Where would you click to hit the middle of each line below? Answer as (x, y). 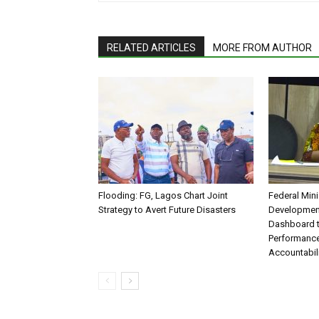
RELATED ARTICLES (151, 48)
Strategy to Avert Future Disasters (167, 210)
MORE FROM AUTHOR (262, 48)
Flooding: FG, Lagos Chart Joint (163, 196)
